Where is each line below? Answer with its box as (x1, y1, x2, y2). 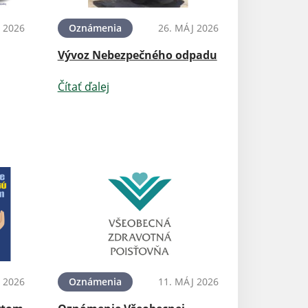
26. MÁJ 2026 (157, 21, 219, 35)
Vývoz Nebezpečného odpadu (57, 47, 217, 63)
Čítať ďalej (57, 79, 109, 95)
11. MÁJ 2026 (157, 274, 219, 288)
